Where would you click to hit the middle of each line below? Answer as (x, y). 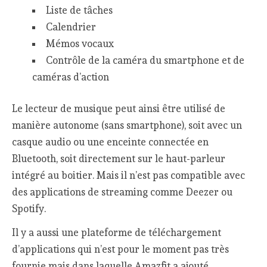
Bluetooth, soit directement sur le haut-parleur (119, 158)
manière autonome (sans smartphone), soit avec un (127, 125)
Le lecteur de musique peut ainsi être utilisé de (119, 108)
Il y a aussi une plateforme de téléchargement (117, 233)
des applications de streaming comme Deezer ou (122, 192)
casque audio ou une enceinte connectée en (111, 142)
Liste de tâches (79, 10)
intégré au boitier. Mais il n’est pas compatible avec (129, 175)
